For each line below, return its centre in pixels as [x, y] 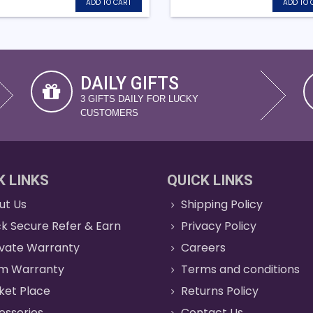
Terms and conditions [241, 269]
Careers [204, 247]
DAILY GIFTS [130, 83]
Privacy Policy [219, 226]
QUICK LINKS [210, 180]
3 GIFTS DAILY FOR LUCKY [139, 99]
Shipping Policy [222, 204]
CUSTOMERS [109, 112]
